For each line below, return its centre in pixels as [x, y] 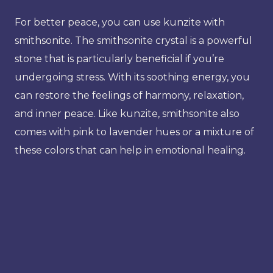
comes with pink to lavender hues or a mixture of [134, 132]
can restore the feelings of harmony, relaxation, [129, 95]
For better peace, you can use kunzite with [120, 22]
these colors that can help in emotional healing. [130, 150]
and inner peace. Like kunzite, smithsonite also [127, 113]
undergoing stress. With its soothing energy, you [132, 77]
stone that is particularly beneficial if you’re [119, 58]
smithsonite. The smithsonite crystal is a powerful [133, 40]
